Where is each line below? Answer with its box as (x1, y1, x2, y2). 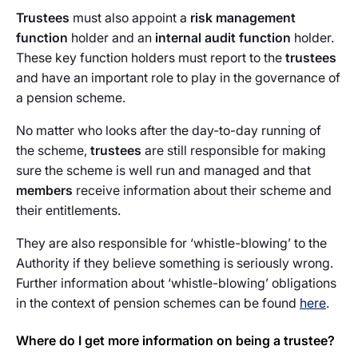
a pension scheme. (16, 89, 125, 105)
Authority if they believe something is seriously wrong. (16, 255, 333, 271)
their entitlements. (16, 202, 121, 218)
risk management (190, 10, 296, 26)
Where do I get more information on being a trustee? (16, 332, 335, 348)
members (16, 182, 73, 198)
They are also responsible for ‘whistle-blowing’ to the (16, 235, 327, 251)
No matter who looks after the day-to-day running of (16, 122, 321, 138)
